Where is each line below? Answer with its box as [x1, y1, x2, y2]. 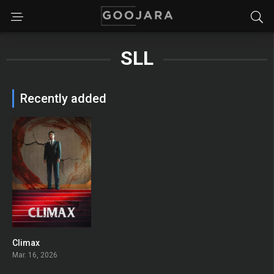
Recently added [20, 91, 106, 106]
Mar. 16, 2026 [12, 250, 57, 259]
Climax [12, 237, 40, 248]
